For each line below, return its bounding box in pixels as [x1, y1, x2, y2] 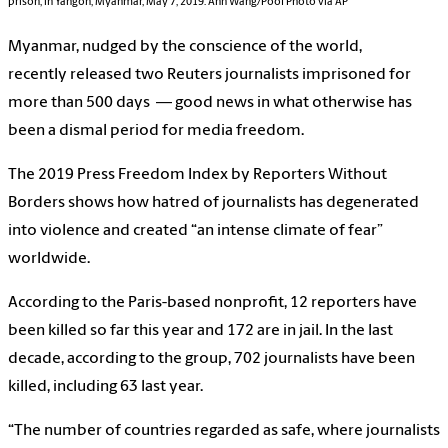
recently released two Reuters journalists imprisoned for [8, 66, 411, 83]
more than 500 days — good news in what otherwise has [8, 94, 412, 111]
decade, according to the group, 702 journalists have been [8, 350, 415, 367]
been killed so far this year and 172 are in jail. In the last [8, 322, 393, 339]
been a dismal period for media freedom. [8, 122, 304, 139]
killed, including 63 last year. [8, 378, 203, 395]
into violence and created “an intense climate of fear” [8, 222, 383, 239]
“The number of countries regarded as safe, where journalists [8, 422, 440, 439]
